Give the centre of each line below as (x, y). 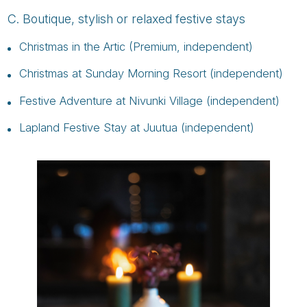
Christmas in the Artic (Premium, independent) (136, 46)
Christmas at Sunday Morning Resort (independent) (151, 74)
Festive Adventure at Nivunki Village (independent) (149, 100)
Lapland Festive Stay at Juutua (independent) (136, 128)
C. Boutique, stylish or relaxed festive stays (127, 19)
